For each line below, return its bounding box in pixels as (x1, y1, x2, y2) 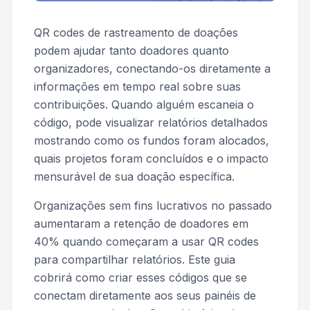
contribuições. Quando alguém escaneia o (34, 98, 254, 112)
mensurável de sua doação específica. (34, 170, 235, 184)
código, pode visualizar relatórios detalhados (34, 116, 268, 130)
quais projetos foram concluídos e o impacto (34, 152, 268, 166)
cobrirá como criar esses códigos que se (34, 271, 247, 285)
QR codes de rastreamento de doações (34, 26, 238, 40)
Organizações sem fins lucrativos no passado (34, 199, 272, 213)
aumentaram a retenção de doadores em (34, 217, 248, 231)
